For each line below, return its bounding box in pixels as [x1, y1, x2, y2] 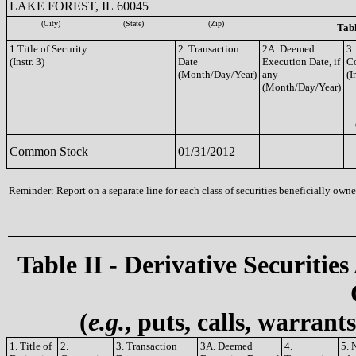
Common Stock [10, 145, 88, 158]
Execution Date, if [262, 56, 340, 68]
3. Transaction [116, 340, 177, 352]
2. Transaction [178, 43, 239, 55]
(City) [41, 19, 60, 28]
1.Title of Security [10, 43, 87, 55]
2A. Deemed [262, 43, 315, 55]
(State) [123, 19, 144, 28]
